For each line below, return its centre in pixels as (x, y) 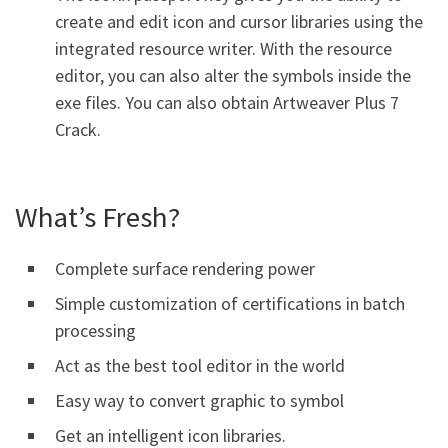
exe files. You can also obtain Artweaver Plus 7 (227, 102)
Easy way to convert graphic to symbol (199, 400)
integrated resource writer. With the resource (223, 48)
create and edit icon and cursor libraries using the (239, 21)
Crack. (78, 129)
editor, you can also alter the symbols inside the (233, 75)
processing (95, 330)
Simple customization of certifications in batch (230, 303)
